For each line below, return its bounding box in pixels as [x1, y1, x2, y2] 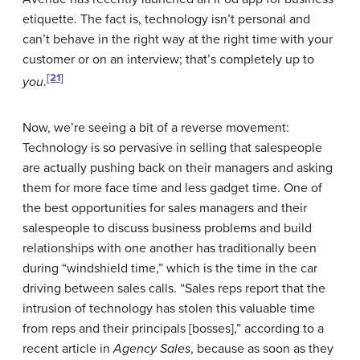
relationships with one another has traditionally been [22, 239, 317, 256]
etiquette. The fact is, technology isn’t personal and [22, 10, 310, 27]
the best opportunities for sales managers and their [22, 199, 307, 216]
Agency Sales [113, 340, 190, 357]
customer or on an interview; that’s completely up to [22, 51, 314, 67]
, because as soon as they [190, 340, 333, 357]
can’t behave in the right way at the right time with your [22, 31, 333, 47]
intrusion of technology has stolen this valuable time [22, 300, 315, 317]
